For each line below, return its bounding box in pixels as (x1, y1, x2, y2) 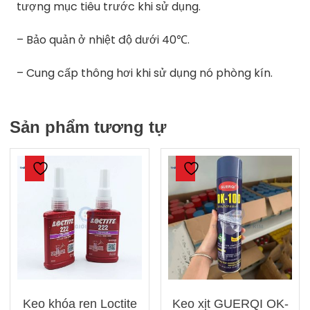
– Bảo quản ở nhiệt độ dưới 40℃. (17, 32, 190, 48)
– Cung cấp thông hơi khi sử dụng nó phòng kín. (17, 65, 273, 82)
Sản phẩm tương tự (10, 118, 167, 137)
